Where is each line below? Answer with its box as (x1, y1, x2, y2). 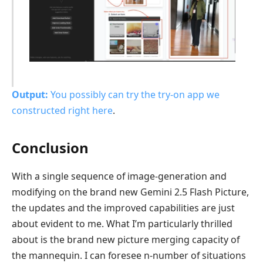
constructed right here (12, 103, 113, 117)
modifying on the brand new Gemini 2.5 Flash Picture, (12, 185, 249, 198)
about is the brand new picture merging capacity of (12, 232, 240, 246)
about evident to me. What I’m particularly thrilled (12, 217, 232, 230)
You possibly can (48, 87, 126, 101)
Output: (12, 87, 48, 101)
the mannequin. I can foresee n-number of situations (12, 248, 246, 262)
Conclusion (12, 137, 89, 157)
